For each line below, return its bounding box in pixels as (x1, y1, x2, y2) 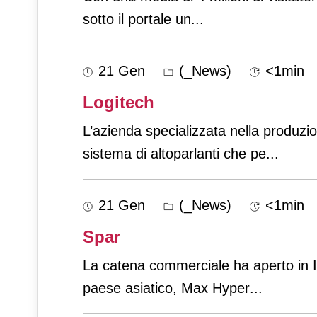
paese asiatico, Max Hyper (83, 280, 250, 296)
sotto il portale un (83, 11, 191, 28)
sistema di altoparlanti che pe (83, 146, 266, 162)
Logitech (83, 93, 154, 113)
